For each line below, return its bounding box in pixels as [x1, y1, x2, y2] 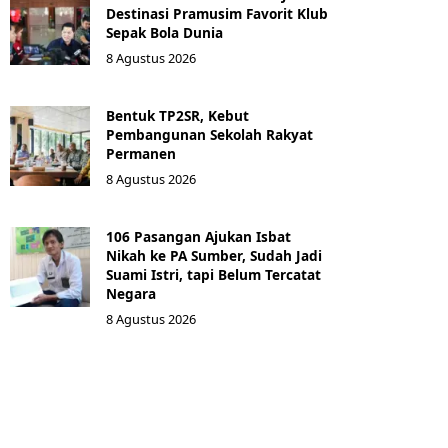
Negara [106, 284, 156, 303]
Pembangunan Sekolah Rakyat [106, 125, 313, 144]
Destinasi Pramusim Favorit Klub [106, 4, 328, 23]
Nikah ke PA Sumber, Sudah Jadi [106, 246, 322, 265]
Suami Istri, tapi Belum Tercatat [106, 265, 321, 284]
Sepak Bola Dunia [106, 23, 223, 42]
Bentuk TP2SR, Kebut [106, 106, 249, 125]
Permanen [106, 144, 176, 163]
